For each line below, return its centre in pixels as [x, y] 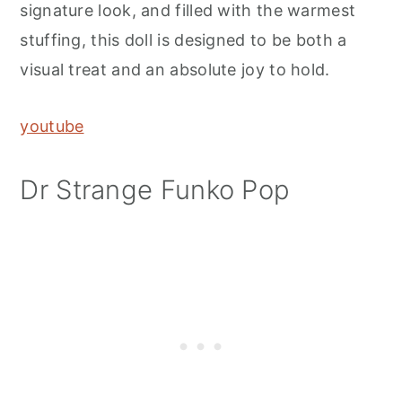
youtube [52, 127]
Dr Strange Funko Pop [155, 190]
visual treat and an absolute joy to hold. [175, 70]
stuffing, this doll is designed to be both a [184, 40]
